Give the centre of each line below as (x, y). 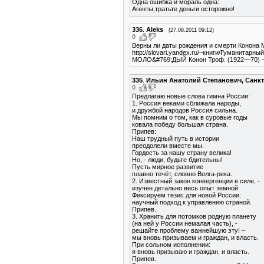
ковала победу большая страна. (180, 125)
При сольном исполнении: (171, 245)
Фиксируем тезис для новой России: (187, 195)
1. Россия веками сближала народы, (187, 103)
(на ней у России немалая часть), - (185, 224)
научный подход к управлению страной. (192, 202)
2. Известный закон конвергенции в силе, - (196, 181)
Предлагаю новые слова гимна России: (191, 96)
